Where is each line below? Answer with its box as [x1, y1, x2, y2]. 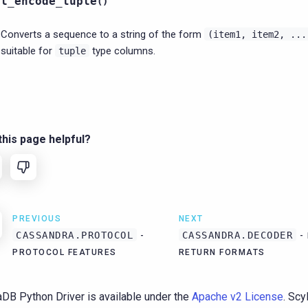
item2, [252, 29, 285, 40]
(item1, [208, 29, 246, 40]
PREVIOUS [12, 214, 61, 223]
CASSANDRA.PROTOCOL [16, 230, 133, 241]
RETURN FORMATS [178, 247, 265, 257]
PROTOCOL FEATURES [12, 247, 117, 257]
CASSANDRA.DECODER [181, 230, 293, 241]
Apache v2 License [192, 290, 283, 303]
